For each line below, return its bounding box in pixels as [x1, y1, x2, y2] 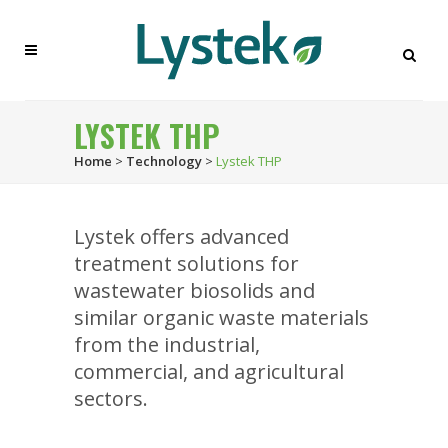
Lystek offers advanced [74, 223, 289, 250]
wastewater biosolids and [74, 277, 315, 304]
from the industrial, [74, 331, 260, 358]
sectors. [74, 385, 148, 412]
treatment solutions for [74, 250, 299, 277]
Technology [126, 152, 202, 170]
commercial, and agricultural [74, 358, 344, 385]
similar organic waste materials [74, 304, 369, 331]
